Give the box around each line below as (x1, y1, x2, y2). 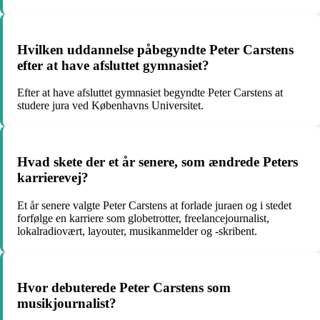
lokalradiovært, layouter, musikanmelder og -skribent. (17, 224, 257, 237)
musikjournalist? (17, 295, 116, 311)
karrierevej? (17, 170, 89, 186)
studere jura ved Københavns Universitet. (17, 99, 204, 112)
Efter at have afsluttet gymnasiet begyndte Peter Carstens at (17, 86, 283, 99)
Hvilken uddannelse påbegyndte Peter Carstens (17, 41, 294, 57)
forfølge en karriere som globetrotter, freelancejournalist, (17, 211, 269, 224)
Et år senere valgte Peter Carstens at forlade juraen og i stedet (17, 199, 291, 211)
